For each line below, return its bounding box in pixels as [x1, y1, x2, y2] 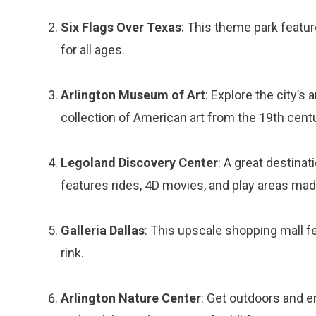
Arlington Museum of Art [61, 87, 205, 102]
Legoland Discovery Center [61, 155, 218, 170]
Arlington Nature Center [61, 291, 201, 305]
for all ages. [61, 42, 125, 57]
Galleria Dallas [61, 223, 145, 238]
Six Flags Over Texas [61, 20, 181, 35]
